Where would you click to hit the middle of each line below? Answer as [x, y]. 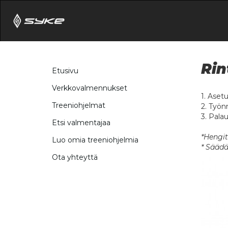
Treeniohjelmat [79, 106]
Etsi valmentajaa [81, 123]
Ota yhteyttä [75, 158]
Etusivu [65, 71]
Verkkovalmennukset [90, 88]
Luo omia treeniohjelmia [95, 140]
